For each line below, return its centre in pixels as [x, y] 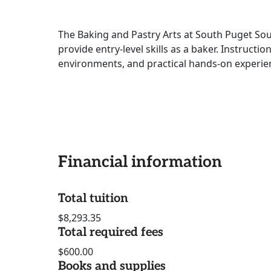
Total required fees [111, 233]
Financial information [140, 162]
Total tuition [93, 199]
